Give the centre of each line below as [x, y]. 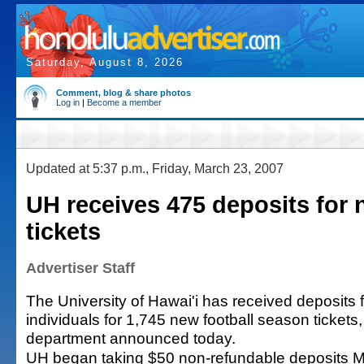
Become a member [124, 102]
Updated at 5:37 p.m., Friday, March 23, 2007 [155, 168]
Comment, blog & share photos [123, 93]
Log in [68, 102]
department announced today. [131, 338]
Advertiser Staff [80, 268]
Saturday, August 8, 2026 [105, 62]
